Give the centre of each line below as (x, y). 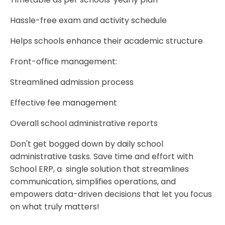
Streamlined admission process (72, 82)
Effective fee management (64, 103)
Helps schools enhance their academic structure (106, 41)
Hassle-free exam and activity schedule (88, 21)
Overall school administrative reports (84, 124)
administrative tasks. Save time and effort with (102, 157)
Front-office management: (64, 62)
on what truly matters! (55, 207)
